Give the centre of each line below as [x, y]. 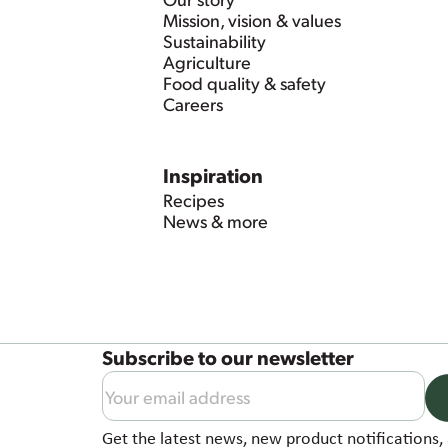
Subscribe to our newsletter [228, 357]
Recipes [194, 200]
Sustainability [215, 41]
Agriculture [207, 62]
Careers [193, 104]
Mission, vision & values [252, 20]
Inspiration [213, 175]
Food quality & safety [245, 83]
